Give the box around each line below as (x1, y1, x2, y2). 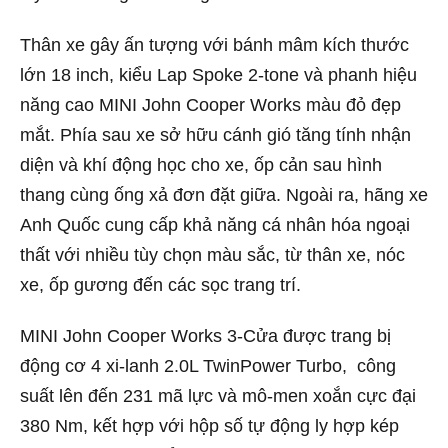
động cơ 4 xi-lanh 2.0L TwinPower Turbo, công (20, 356, 396, 377)
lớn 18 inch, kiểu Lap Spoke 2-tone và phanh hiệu (20, 64, 417, 85)
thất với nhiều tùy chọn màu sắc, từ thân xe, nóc (20, 244, 405, 265)
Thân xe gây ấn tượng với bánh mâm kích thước (20, 34, 409, 55)
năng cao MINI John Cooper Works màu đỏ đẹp (20, 94, 401, 115)
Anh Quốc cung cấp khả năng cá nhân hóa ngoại (20, 214, 410, 235)
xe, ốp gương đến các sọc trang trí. (20, 274, 301, 295)
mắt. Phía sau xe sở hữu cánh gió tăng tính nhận (20, 124, 411, 145)
